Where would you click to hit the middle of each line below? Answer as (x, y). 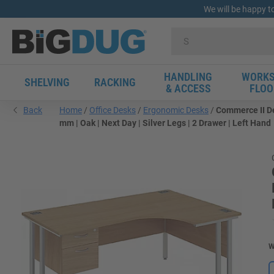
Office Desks (113, 110)
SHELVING (47, 82)
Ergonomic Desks (176, 110)
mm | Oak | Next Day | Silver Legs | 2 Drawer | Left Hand (165, 123)
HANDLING (188, 77)
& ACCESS (188, 88)
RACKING (115, 82)
